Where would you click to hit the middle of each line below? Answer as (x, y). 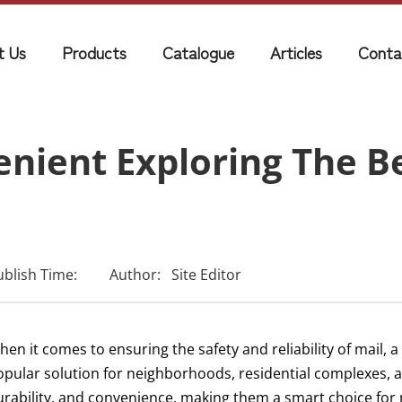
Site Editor (207, 275)
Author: (135, 275)
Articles (296, 52)
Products (94, 52)
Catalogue (198, 52)
